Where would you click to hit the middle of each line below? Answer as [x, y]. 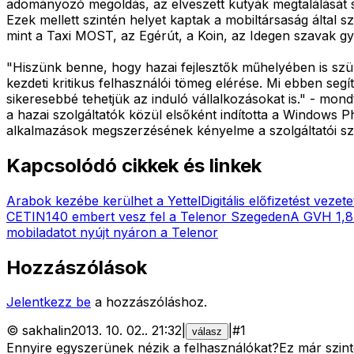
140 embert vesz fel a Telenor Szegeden [168, 216]
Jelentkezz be [49, 302]
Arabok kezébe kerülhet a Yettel [104, 200]
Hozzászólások [77, 267]
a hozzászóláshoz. [151, 302]
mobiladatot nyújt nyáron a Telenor [112, 232]
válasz [207, 332]
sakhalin [47, 331]
